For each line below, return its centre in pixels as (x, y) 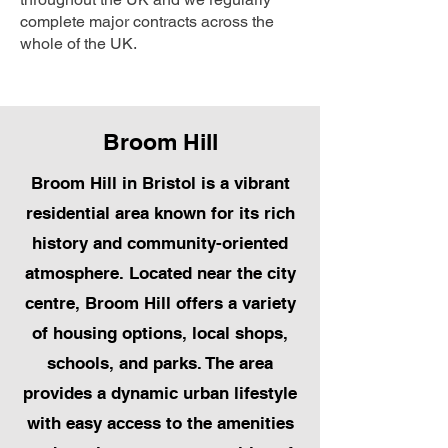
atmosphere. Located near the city (160, 273)
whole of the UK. (78, 44)
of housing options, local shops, (160, 333)
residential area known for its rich (160, 213)
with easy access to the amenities (160, 423)
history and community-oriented (160, 243)
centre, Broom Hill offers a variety (160, 303)
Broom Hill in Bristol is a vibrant (160, 183)
